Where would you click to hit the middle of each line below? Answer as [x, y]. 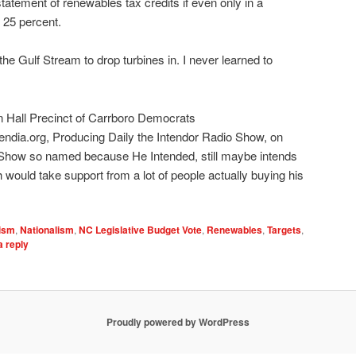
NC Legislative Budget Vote [140, 230]
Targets [284, 230]
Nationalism [47, 230]
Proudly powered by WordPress [178, 322]
